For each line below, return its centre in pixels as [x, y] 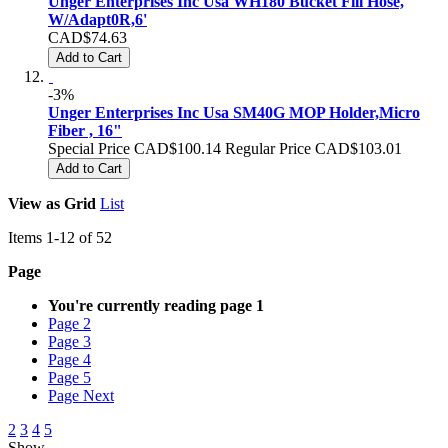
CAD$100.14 [177, 148]
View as [34, 203]
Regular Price [268, 148]
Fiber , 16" [85, 130]
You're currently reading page [150, 305]
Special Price [89, 148]
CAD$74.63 [87, 37]
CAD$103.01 [358, 148]
